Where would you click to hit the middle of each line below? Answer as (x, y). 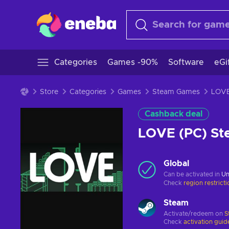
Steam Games (176, 92)
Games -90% (133, 62)
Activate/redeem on (194, 214)
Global (176, 164)
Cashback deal (174, 114)
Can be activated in (192, 174)
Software (186, 62)
